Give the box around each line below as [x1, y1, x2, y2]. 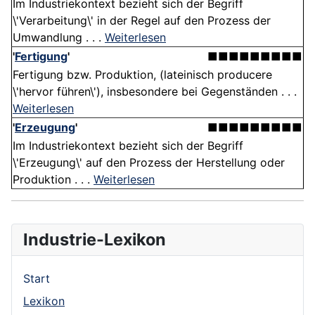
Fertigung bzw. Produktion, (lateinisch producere [13, 67, 272, 82]
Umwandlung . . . [13, 30, 105, 45]
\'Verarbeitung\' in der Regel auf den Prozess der [13, 13, 271, 28]
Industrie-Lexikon [23, 229, 166, 250]
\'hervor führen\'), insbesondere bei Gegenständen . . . [13, 84, 297, 99]
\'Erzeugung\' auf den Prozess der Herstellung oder [13, 155, 285, 170]
